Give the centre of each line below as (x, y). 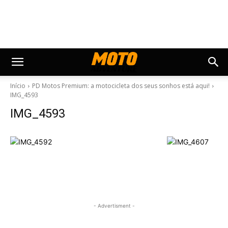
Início (18, 86)
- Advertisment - (114, 206)
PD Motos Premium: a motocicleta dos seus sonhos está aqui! (121, 86)
